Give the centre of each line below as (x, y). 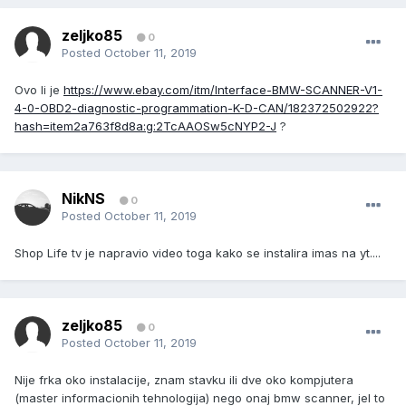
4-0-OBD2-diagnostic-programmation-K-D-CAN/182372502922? (197, 108)
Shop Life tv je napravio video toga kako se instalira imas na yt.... (198, 253)
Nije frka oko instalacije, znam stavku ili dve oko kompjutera (184, 380)
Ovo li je (39, 90)
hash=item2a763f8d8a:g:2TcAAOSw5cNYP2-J (145, 126)
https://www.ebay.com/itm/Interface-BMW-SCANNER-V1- (223, 90)
